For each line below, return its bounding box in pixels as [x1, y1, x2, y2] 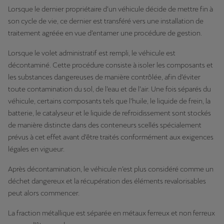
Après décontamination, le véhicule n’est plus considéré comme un [8, 165, 213, 173]
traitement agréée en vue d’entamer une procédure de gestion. [8, 29, 202, 37]
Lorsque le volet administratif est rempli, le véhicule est [8, 49, 175, 57]
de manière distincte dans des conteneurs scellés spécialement [8, 121, 201, 129]
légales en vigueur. [8, 145, 64, 153]
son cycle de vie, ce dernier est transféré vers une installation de [8, 17, 203, 25]
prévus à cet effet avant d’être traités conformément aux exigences [8, 133, 213, 141]
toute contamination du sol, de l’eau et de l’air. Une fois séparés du [8, 85, 211, 93]
